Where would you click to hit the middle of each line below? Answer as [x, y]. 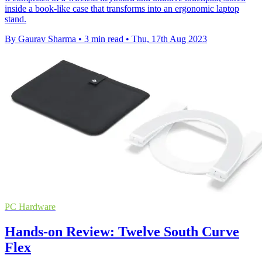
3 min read [104, 39]
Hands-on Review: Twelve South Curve [122, 232]
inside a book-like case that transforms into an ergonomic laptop [122, 9]
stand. [15, 19]
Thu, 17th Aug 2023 [169, 39]
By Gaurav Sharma [40, 39]
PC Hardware [30, 207]
